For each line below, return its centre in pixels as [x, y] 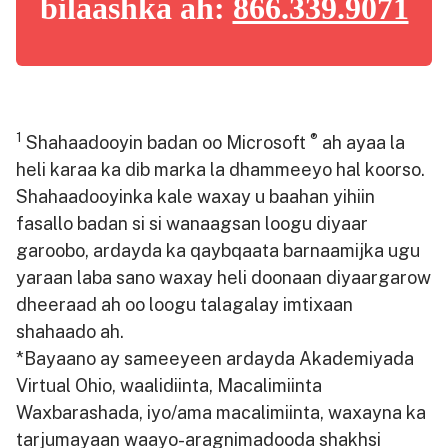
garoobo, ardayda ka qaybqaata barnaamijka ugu [218, 250]
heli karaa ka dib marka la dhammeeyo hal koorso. [220, 169]
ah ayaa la [361, 142]
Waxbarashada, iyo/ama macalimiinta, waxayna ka [221, 412]
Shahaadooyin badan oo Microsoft [166, 142]
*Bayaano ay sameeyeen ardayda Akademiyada [215, 358]
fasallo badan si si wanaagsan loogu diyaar [192, 223]
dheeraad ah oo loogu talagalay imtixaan [184, 304]
